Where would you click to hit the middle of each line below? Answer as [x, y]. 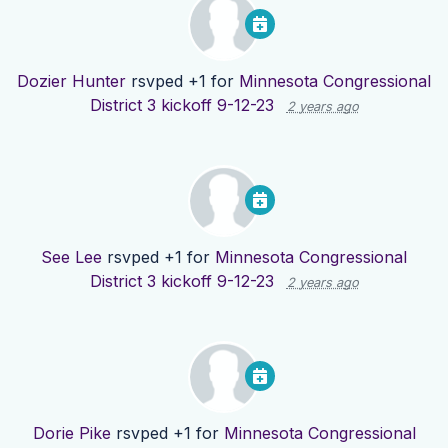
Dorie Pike [71, 433]
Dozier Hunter [71, 81]
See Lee [71, 257]
